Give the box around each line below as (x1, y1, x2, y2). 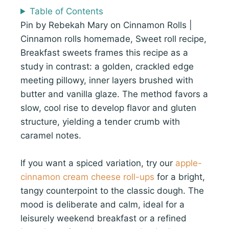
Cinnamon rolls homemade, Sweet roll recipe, (20, 33, 207, 44)
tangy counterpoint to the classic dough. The (20, 186, 204, 196)
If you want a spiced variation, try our (20, 158, 175, 169)
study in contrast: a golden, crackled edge (20, 61, 194, 72)
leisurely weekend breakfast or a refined (20, 213, 187, 224)
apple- (175, 158, 202, 169)
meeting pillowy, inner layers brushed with (20, 75, 193, 85)
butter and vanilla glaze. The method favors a (20, 88, 208, 99)
